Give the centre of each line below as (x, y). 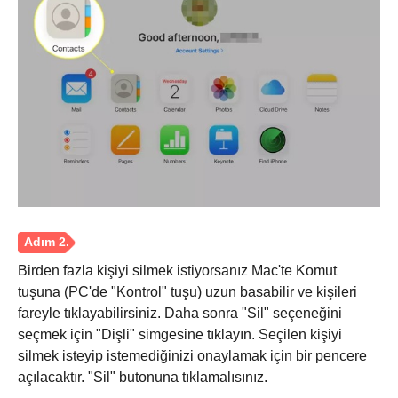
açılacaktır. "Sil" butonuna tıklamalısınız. (143, 377)
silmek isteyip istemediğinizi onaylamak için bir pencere (192, 355)
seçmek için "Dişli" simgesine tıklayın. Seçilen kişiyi (180, 334)
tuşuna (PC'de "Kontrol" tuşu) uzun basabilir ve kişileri (187, 291)
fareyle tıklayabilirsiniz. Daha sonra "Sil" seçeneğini (180, 313)
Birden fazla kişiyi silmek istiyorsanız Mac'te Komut (177, 270)
